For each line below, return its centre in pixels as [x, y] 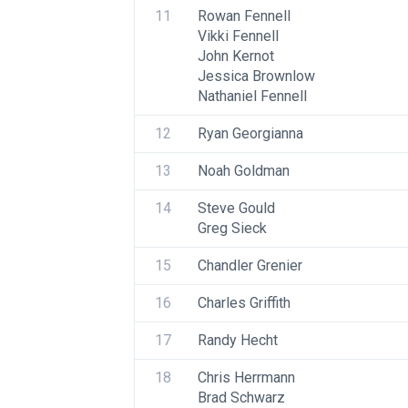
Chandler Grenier [250, 265]
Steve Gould [236, 208]
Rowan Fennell [244, 16]
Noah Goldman [244, 171]
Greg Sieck [232, 228]
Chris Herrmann [246, 377]
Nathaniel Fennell [252, 96]
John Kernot [236, 56]
